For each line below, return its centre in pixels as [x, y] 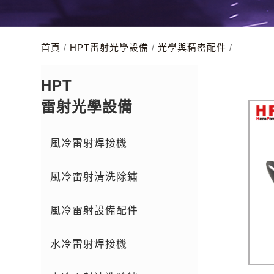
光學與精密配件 [192, 47]
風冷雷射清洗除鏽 [94, 177]
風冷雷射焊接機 [89, 143]
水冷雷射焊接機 [89, 244]
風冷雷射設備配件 [94, 210]
